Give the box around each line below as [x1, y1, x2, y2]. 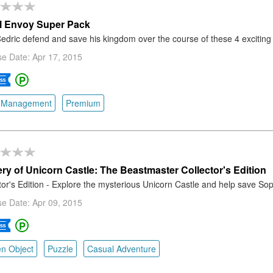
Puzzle [47, 243, 73, 255]
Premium [65, 97, 101, 110]
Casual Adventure [87, 243, 156, 255]
